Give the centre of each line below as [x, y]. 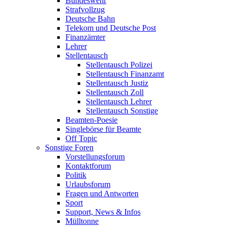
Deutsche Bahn [90, 19]
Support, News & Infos [103, 212]
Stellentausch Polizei [119, 65]
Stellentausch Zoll [115, 93]
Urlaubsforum [88, 185]
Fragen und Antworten [102, 194]
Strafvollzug [85, 10]
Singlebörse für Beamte [103, 129]
